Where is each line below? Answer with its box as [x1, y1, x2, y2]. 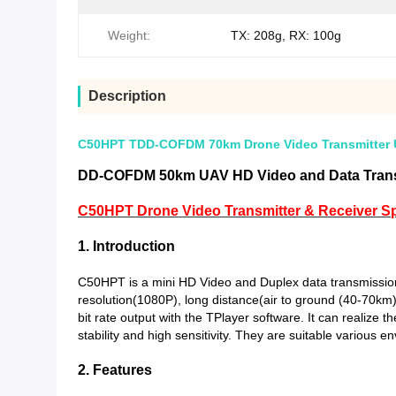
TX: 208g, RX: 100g [231, 28, 341, 42]
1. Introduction [78, 239, 175, 254]
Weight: [108, 28, 150, 42]
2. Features [78, 362, 152, 377]
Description [88, 88, 166, 103]
